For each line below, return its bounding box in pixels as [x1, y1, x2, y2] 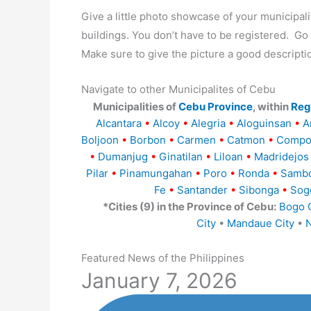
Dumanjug [98, 149, 148, 163]
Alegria [191, 116, 226, 130]
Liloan [214, 149, 243, 163]
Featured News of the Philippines [81, 251, 244, 264]
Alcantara [96, 116, 142, 130]
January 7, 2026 [81, 267, 237, 293]
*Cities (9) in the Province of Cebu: [103, 199, 276, 213]
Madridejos [254, 149, 309, 163]
